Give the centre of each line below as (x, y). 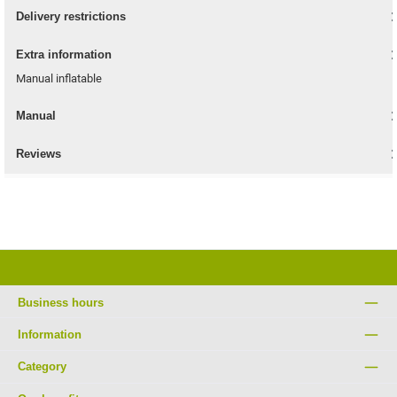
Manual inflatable (59, 78)
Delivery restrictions (71, 17)
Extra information (64, 55)
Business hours (61, 302)
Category (42, 367)
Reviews (39, 153)
